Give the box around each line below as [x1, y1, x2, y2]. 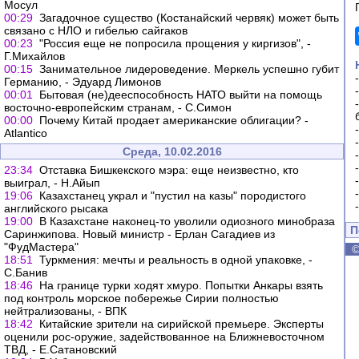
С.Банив [4, 266, 47, 279]
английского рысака [4, 202, 108, 215]
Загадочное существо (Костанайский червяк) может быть [39, 11, 339, 24]
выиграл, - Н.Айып [4, 176, 100, 189]
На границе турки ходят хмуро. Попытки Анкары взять [39, 279, 323, 292]
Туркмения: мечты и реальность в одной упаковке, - [39, 253, 313, 266]
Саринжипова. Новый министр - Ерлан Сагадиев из [4, 228, 275, 240]
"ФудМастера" [4, 240, 79, 253]
